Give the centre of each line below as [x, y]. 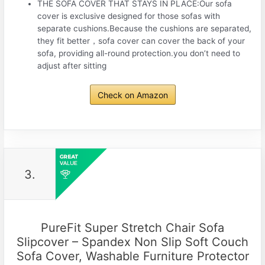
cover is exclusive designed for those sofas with [129, 16]
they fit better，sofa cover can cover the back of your [141, 41]
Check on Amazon [132, 95]
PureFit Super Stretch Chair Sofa [132, 227]
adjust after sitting [72, 66]
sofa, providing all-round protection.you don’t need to [139, 54]
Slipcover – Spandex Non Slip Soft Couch [132, 242]
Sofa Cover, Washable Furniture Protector [132, 256]
